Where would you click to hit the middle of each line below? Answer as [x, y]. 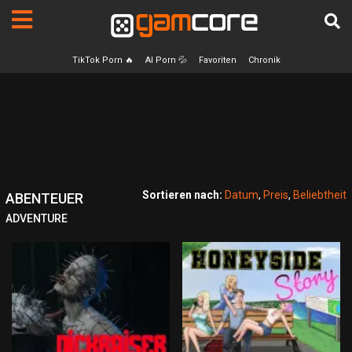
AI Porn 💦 [166, 60]
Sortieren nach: [182, 194]
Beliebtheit [320, 194]
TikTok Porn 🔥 [103, 60]
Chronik [264, 60]
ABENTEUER [44, 198]
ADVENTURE [37, 218]
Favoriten [217, 60]
